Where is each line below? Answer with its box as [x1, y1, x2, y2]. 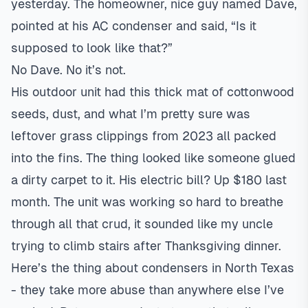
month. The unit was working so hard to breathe [11, 195, 283, 209]
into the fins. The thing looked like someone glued [11, 151, 296, 165]
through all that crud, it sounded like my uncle [11, 217, 273, 231]
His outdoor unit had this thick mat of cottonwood [11, 85, 294, 99]
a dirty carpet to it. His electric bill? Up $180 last [11, 173, 287, 187]
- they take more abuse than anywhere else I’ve [11, 283, 284, 297]
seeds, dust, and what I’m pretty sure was [11, 107, 250, 121]
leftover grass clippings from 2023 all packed [11, 129, 276, 143]
